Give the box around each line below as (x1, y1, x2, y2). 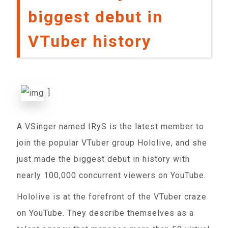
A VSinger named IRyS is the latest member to (17, 122, 205, 131)
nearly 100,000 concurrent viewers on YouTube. (17, 170, 207, 180)
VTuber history (28, 32, 152, 51)
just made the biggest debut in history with (17, 154, 190, 164)
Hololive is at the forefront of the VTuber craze (17, 192, 207, 202)
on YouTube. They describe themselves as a (17, 208, 194, 218)
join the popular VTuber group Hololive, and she (17, 138, 208, 148)
